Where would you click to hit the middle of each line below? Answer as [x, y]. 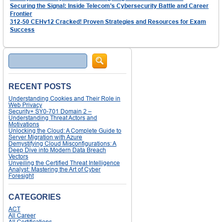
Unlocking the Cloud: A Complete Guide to [65, 131]
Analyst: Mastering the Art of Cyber [55, 169]
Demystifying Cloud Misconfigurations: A [62, 144]
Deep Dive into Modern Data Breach [57, 150]
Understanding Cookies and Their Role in [64, 99]
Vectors [18, 157]
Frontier [21, 14]
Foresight [21, 176]
